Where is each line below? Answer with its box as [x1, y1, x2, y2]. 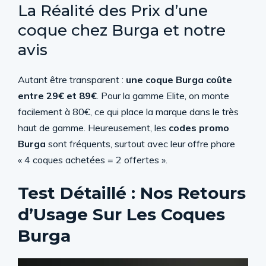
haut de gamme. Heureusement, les [18, 122, 169, 134]
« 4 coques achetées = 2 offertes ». [18, 154, 167, 166]
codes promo [169, 122, 229, 134]
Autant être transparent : [18, 74, 126, 85]
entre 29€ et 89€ [18, 90, 97, 102]
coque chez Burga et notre [18, 21, 226, 40]
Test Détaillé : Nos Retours [18, 183, 246, 203]
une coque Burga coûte [126, 74, 232, 85]
